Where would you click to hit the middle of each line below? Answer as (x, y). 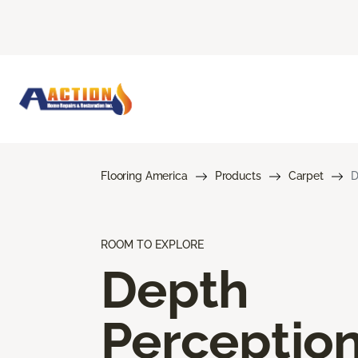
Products (238, 175)
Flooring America (144, 175)
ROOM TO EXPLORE (152, 244)
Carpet (306, 175)
